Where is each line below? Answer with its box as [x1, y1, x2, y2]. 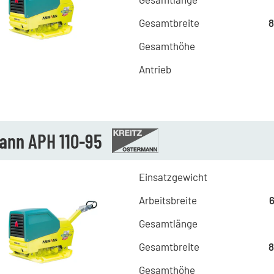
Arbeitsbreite [138, 194, 197, 206]
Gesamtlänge [138, 217, 198, 229]
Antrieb [138, 63, 171, 75]
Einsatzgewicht [138, 171, 207, 183]
